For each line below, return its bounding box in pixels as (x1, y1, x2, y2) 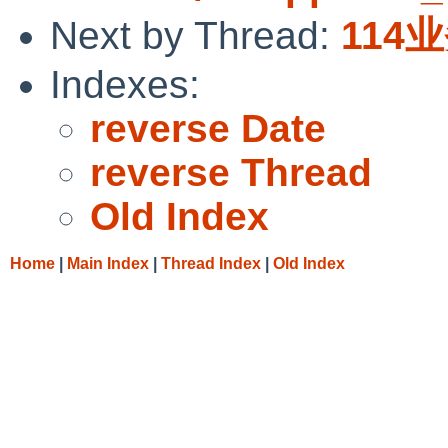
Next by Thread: (50, 13, 341, 57)
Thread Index (161, 254, 261, 272)
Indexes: (50, 62, 200, 106)
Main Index (67, 254, 149, 272)
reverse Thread (90, 150, 372, 194)
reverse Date (90, 106, 326, 150)
